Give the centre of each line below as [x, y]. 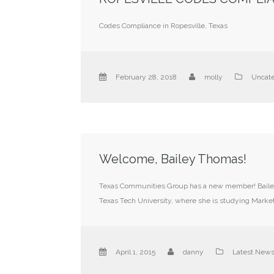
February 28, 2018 [146, 77]
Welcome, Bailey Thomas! [173, 159]
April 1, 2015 [135, 252]
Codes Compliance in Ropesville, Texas [163, 25]
